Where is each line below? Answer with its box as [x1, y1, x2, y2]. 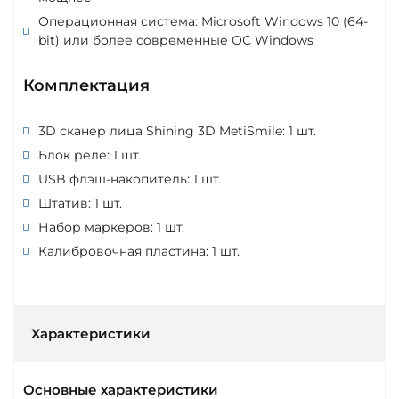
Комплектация [23, 75, 150, 95]
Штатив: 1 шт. [38, 194, 122, 211]
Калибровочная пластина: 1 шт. [38, 242, 240, 259]
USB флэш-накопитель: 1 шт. [38, 170, 221, 187]
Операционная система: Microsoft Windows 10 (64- [38, 12, 368, 29]
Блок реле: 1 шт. [38, 146, 141, 163]
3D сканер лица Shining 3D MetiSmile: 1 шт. [38, 122, 316, 139]
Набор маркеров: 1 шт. [38, 218, 184, 235]
